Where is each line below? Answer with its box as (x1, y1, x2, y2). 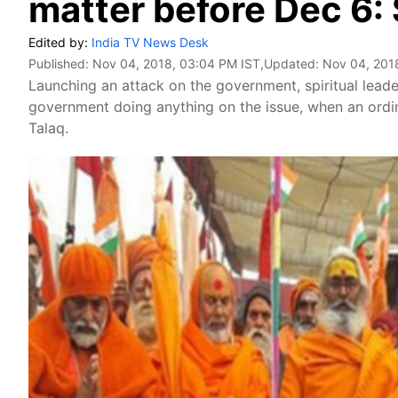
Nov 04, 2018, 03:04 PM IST (92, 56, 260, 71)
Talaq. (28, 119, 68, 137)
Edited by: (28, 35, 92, 50)
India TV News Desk (92, 35, 209, 50)
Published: (28, 56, 92, 71)
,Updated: (260, 56, 322, 71)
